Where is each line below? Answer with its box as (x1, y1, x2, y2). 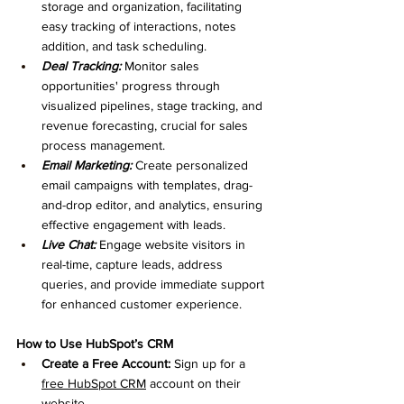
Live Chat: (41, 236, 96, 252)
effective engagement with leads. (41, 216, 225, 232)
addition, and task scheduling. (41, 38, 207, 53)
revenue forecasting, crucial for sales (41, 117, 252, 133)
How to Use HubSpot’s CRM (16, 335, 173, 351)
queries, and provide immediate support (41, 276, 268, 291)
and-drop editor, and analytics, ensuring (41, 197, 266, 212)
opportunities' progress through (41, 78, 224, 93)
